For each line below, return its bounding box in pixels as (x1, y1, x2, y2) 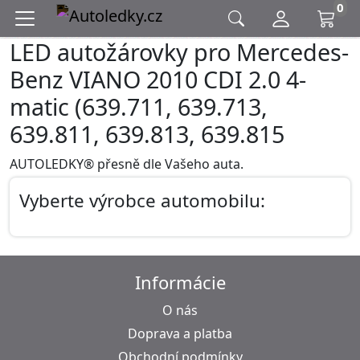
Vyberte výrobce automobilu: (19, 188, 265, 213)
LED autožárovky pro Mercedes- (10, 36, 349, 67)
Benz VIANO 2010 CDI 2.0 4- (10, 63, 306, 95)
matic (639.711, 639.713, (10, 91, 268, 122)
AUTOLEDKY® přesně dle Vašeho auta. (10, 155, 243, 173)
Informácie (134, 270, 226, 294)
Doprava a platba (128, 325, 232, 342)
